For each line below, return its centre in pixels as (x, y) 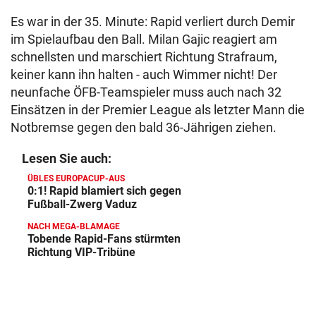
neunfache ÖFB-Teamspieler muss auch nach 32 (146, 92)
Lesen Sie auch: (67, 158)
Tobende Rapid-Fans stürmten (104, 239)
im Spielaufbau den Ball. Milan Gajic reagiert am (144, 39)
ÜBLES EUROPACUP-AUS (76, 178)
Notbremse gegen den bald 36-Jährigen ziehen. (144, 127)
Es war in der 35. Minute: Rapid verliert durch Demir (153, 22)
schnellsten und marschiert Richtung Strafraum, (144, 57)
